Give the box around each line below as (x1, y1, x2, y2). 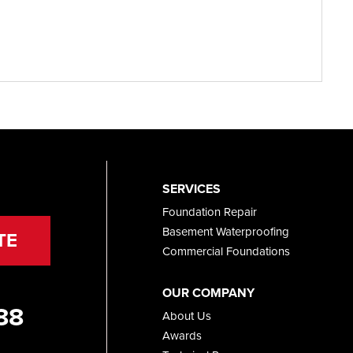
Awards (162, 326, 202, 344)
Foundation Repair (162, 203, 257, 221)
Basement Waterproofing (162, 222, 289, 240)
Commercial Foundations (162, 242, 290, 260)
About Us (162, 307, 211, 325)
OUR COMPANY (162, 283, 255, 302)
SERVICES (162, 179, 221, 198)
